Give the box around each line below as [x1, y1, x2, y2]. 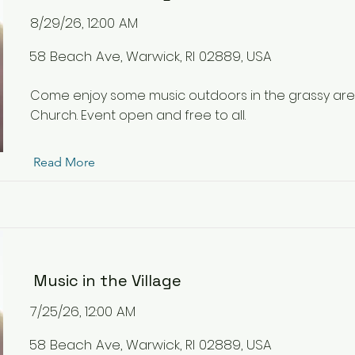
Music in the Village [33, 270, 181, 291]
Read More [33, 155, 95, 170]
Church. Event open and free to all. [30, 106, 246, 124]
